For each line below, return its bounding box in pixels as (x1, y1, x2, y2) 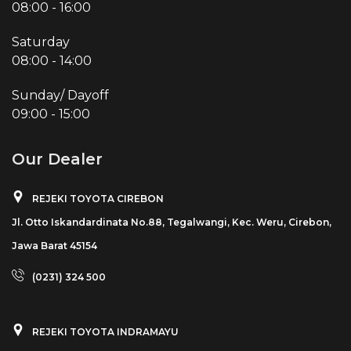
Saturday (12, 34, 70, 50)
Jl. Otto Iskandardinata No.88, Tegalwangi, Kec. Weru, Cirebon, (12, 216, 331, 229)
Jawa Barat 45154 (12, 240, 97, 252)
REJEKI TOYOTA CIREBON (32, 193, 164, 205)
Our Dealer (12, 150, 103, 169)
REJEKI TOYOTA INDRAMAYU (32, 326, 179, 338)
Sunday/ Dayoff (12, 88, 109, 103)
